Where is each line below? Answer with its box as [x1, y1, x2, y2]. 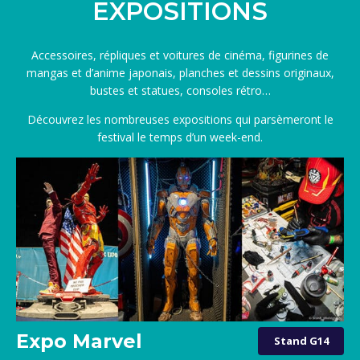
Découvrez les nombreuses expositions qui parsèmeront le [27, 111, 333, 127]
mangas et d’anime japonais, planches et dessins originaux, [26, 64, 334, 80]
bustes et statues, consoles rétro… [89, 82, 271, 98]
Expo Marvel [16, 329, 142, 353]
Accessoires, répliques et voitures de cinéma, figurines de [31, 47, 329, 63]
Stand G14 [273, 333, 329, 349]
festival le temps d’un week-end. [97, 129, 263, 145]
